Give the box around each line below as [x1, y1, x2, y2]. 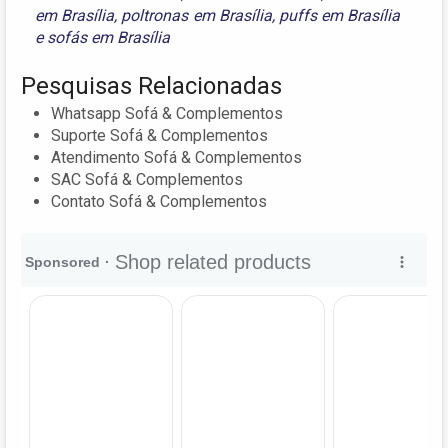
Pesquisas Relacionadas [21, 72, 282, 101]
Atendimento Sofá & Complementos [51, 148, 302, 168]
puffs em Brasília [279, 6, 401, 26]
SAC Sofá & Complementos [51, 170, 243, 190]
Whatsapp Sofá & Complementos [51, 104, 283, 124]
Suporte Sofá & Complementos [51, 126, 268, 146]
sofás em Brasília [47, 28, 170, 48]
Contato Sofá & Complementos [51, 192, 267, 212]
